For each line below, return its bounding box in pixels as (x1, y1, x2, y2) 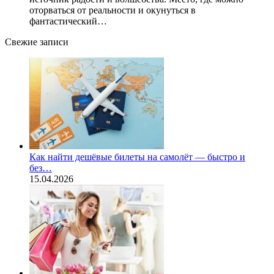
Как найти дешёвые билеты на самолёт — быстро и (29, 151, 245, 162)
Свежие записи (5, 36, 68, 47)
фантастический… (29, 15, 107, 26)
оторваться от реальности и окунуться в (29, 4, 196, 15)
